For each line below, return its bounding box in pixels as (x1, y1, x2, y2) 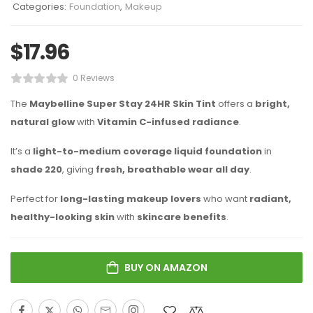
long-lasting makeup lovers (60, 192, 201, 205)
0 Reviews (72, 72, 115, 84)
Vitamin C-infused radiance (97, 115, 239, 129)
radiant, (249, 192, 291, 205)
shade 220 (10, 163, 62, 176)
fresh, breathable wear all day (96, 163, 249, 176)
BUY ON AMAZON (124, 261, 208, 275)
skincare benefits (137, 210, 226, 224)
